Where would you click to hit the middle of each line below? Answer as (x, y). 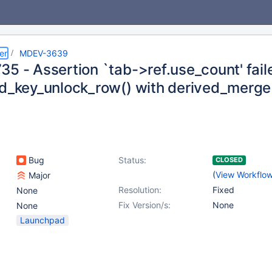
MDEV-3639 (44, 53)
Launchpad (42, 220)
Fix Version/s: (144, 205)
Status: (132, 160)
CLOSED (229, 160)
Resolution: (140, 190)
